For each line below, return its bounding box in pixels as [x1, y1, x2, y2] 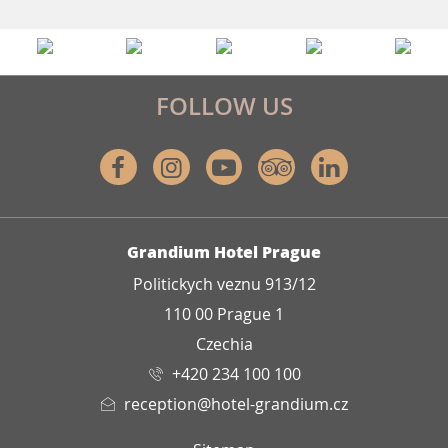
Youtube [235, 155, 317, 180]
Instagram [181, 155, 279, 180]
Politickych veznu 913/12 [132, 273, 316, 296]
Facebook [125, 155, 220, 180]
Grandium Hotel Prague [127, 240, 321, 264]
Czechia [195, 333, 253, 356]
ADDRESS [15, 240, 121, 273]
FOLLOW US [155, 89, 293, 122]
